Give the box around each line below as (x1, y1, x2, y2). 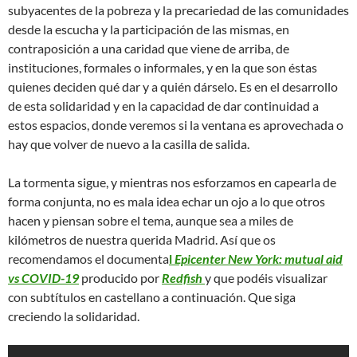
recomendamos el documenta (8, 251, 169, 267)
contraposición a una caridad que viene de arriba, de (8, 41, 289, 57)
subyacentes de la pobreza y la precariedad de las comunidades (8, 2, 349, 18)
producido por (79, 270, 162, 286)
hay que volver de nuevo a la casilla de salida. (8, 136, 249, 152)
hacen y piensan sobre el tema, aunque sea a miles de (8, 213, 293, 229)
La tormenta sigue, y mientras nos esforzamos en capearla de (8, 175, 336, 190)
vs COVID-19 (8, 270, 79, 286)
